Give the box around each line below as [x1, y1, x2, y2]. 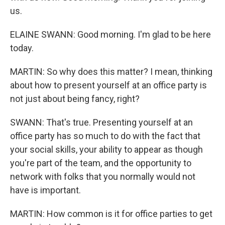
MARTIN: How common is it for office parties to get [10, 208, 212, 219]
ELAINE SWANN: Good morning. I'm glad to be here [10, 29, 211, 40]
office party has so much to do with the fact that [10, 131, 200, 141]
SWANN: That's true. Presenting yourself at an [10, 117, 193, 128]
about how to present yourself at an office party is [10, 80, 207, 90]
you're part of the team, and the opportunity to [10, 158, 191, 168]
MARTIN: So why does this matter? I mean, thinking [10, 66, 212, 77]
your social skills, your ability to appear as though [10, 144, 203, 155]
